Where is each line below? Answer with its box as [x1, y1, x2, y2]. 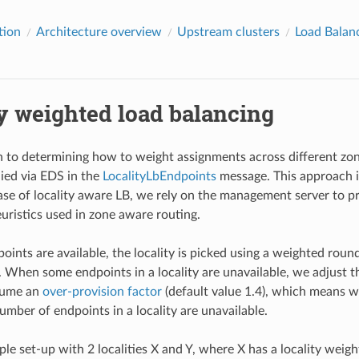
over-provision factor [42, 284, 162, 298]
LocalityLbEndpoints [102, 169, 216, 183]
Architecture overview [35, 25, 162, 38]
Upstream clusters [176, 25, 280, 38]
